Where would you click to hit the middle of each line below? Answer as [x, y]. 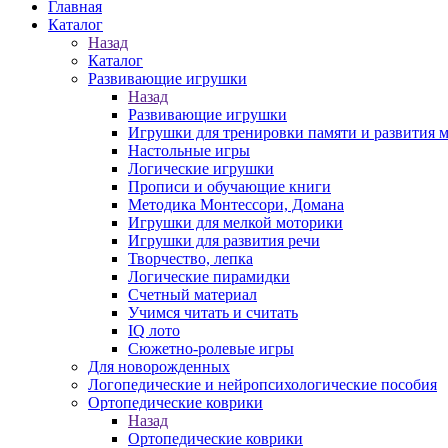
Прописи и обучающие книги [229, 186]
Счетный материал [192, 294]
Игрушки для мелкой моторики [235, 222]
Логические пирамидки [209, 276]
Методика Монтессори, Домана [236, 204]
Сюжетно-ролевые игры [211, 348]
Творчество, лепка [190, 258]
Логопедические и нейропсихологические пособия [262, 384]
